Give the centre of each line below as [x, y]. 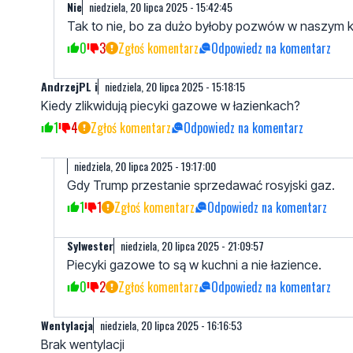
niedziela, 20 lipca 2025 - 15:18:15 [175, 86]
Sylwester [90, 245]
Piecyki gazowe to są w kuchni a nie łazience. [194, 264]
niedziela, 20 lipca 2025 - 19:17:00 [145, 165]
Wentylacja [67, 325]
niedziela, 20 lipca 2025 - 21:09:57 [192, 245]
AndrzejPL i [69, 86]
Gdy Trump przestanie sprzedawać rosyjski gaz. [201, 185]
